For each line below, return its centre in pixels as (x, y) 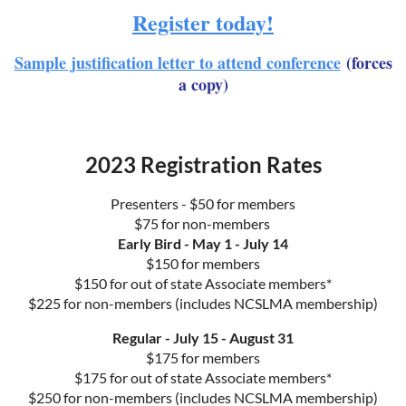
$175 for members (203, 358)
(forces (366, 62)
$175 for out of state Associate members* (203, 378)
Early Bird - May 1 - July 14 (203, 244)
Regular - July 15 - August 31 (203, 338)
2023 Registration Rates (203, 165)
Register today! (203, 22)
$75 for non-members (203, 224)
